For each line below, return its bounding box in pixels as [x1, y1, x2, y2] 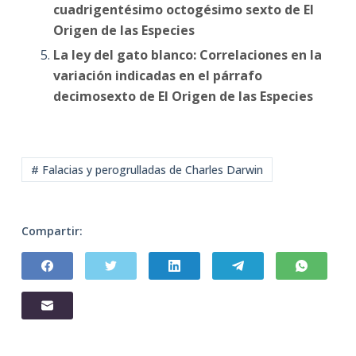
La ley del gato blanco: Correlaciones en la [52, 46, 322, 64]
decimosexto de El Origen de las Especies [52, 87, 313, 106]
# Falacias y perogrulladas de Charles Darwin [30, 162, 263, 178]
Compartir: [21, 223, 83, 239]
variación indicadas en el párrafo [52, 67, 262, 85]
